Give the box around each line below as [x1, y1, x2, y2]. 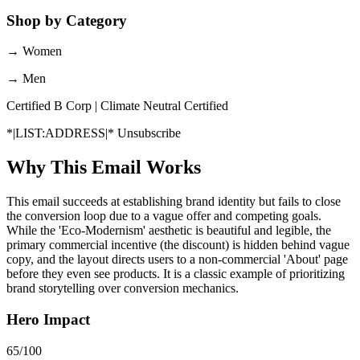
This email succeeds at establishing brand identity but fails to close [6, 194, 341, 209]
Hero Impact [6, 310, 90, 328]
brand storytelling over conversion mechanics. [6, 281, 239, 296]
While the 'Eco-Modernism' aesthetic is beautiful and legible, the [6, 223, 331, 238]
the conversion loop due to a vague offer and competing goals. [6, 209, 321, 223]
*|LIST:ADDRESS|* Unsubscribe [6, 126, 181, 141]
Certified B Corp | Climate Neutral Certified [6, 99, 228, 113]
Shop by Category [6, 11, 127, 29]
